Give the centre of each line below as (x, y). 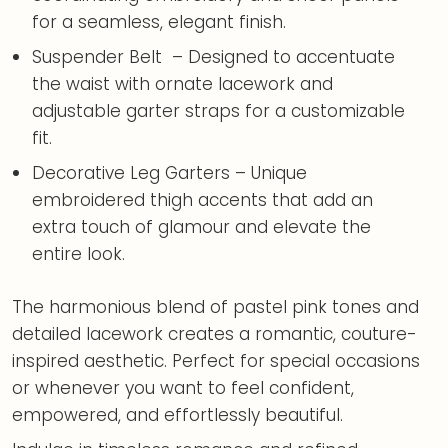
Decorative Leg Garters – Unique (170, 173)
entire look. (79, 254)
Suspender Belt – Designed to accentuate (214, 57)
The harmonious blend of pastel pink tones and (215, 306)
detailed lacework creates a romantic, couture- (214, 333)
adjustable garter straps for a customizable (219, 111)
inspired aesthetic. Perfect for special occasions (216, 360)
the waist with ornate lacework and (183, 84)
